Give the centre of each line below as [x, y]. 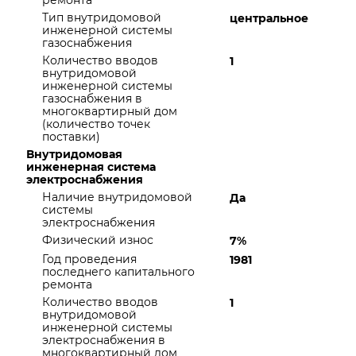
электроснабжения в [104, 340]
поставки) [71, 137]
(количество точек [96, 124]
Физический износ [98, 240]
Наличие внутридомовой [117, 197]
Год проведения [89, 259]
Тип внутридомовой [102, 17]
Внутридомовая [74, 154]
